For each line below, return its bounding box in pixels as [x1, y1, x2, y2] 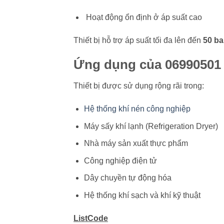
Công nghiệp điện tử [83, 156, 157, 165]
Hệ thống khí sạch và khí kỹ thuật [83, 191, 200, 199]
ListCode [73, 213, 108, 222]
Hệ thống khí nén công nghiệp [83, 104, 190, 113]
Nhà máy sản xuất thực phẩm [83, 139, 188, 148]
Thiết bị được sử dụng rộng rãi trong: [73, 81, 204, 90]
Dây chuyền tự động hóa [83, 173, 171, 182]
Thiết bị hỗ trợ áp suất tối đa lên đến [73, 35, 203, 44]
